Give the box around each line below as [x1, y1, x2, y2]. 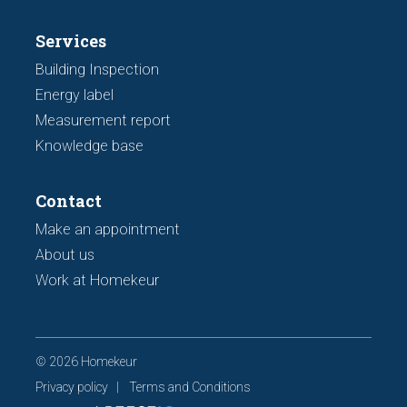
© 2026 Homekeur [35, 354, 138, 369]
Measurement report [35, 112, 172, 129]
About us [35, 246, 95, 263]
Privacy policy [35, 380, 109, 394]
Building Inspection [35, 61, 160, 78]
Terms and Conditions [129, 380, 252, 394]
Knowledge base [35, 137, 144, 154]
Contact [35, 190, 103, 212]
